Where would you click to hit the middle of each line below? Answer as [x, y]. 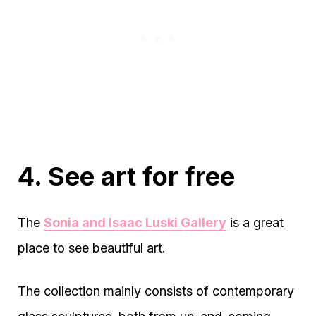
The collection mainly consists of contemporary [156, 291]
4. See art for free [126, 177]
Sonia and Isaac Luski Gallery [135, 223]
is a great [255, 223]
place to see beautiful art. [92, 248]
